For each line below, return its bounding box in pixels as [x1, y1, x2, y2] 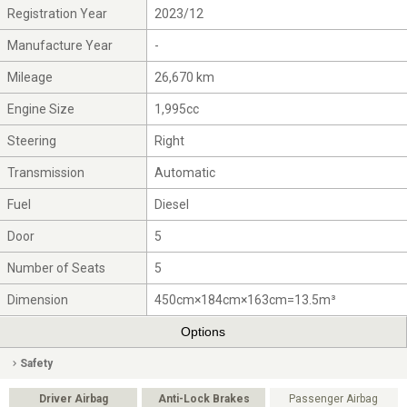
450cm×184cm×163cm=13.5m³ [154, 292, 337, 307]
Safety [20, 356, 53, 370]
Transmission [7, 164, 85, 180]
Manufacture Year [7, 37, 114, 53]
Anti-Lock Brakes [157, 392, 250, 405]
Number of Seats [7, 260, 106, 275]
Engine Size [7, 101, 75, 116]
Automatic [154, 164, 216, 180]
